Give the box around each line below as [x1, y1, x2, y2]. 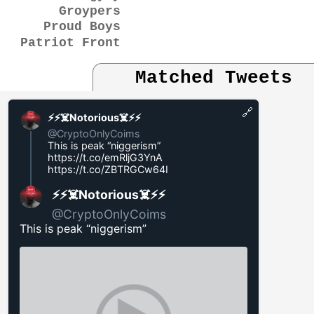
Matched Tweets [135, 68, 292, 88]
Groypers [58, 4, 121, 18]
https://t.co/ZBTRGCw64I [47, 163, 168, 175]
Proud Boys [43, 20, 121, 34]
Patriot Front [20, 35, 121, 50]
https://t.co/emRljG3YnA [47, 151, 163, 163]
